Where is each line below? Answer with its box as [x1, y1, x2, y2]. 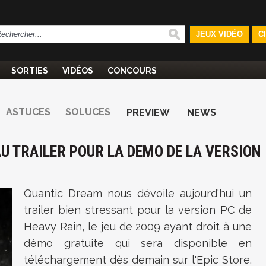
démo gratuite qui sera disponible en [24, 237, 252, 249]
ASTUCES [6, 106, 50, 118]
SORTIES [11, 66, 48, 75]
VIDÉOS [62, 66, 93, 75]
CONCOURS [107, 66, 157, 75]
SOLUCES [65, 106, 110, 118]
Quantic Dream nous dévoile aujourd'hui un [24, 187, 252, 199]
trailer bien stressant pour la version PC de [24, 204, 252, 216]
